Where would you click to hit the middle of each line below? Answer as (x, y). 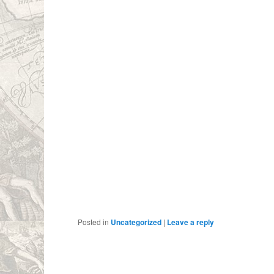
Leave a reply (191, 222)
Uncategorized (136, 222)
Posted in (94, 221)
